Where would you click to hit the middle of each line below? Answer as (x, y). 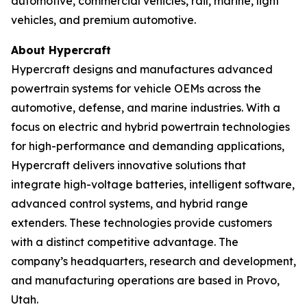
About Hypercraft (63, 50)
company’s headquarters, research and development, (153, 261)
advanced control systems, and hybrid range (130, 204)
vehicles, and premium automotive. (105, 20)
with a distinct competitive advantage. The (125, 242)
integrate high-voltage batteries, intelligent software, (153, 184)
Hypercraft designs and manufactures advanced (142, 69)
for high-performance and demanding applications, (148, 146)
